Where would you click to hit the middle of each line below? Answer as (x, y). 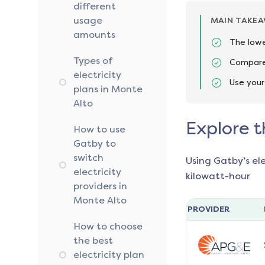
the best (93, 241)
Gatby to (95, 144)
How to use (99, 130)
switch (88, 158)
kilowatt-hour (218, 176)
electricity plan (109, 255)
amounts (94, 35)
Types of (93, 61)
